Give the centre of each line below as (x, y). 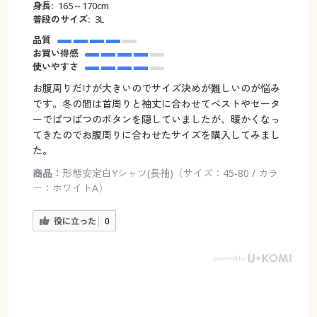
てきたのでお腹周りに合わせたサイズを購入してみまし (156, 135)
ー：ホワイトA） (70, 188)
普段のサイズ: (61, 19)
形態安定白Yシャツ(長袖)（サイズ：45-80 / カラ (170, 173)
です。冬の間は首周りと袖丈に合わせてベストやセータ (156, 104)
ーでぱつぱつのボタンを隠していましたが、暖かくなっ (156, 120)
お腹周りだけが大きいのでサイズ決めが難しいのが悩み (156, 88)
